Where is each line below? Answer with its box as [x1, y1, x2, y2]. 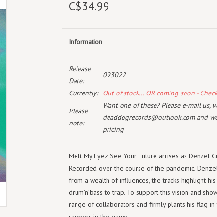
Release [68, 64, 91, 73]
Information [68, 37, 102, 46]
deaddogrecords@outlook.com [102, 113, 195, 122]
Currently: [68, 89, 98, 97]
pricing [102, 125, 124, 134]
